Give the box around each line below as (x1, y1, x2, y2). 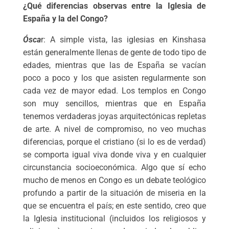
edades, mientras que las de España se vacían (22, 60, 207, 71)
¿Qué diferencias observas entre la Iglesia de (22, 1, 207, 11)
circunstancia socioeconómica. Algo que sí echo (22, 163, 207, 173)
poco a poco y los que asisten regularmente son (22, 73, 207, 83)
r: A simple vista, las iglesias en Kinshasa (40, 35, 207, 45)
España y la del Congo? (22, 14, 108, 24)
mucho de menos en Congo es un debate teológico (22, 175, 207, 186)
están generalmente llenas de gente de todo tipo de (22, 48, 207, 58)
